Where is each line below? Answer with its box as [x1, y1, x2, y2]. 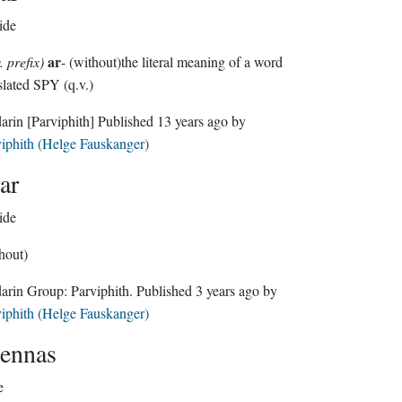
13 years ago [156, 111, 228, 130]
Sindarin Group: [26, 281, 71, 300]
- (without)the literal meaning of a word [60, 52, 283, 71]
